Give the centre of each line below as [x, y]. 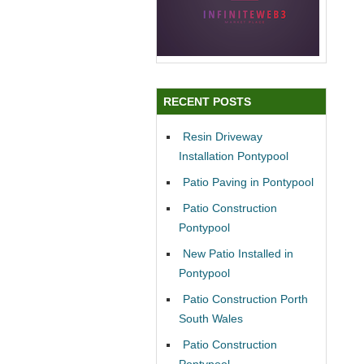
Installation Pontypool [234, 156]
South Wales [211, 318]
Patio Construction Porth [245, 299]
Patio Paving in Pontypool [248, 182]
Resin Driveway [223, 136]
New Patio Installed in [238, 253]
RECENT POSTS [207, 101]
